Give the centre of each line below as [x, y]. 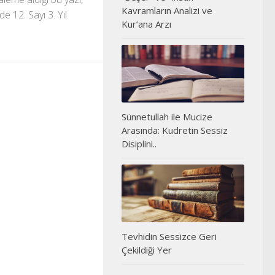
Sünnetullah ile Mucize [167, 117]
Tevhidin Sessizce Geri [169, 237]
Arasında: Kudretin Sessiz [175, 130]
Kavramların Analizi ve [167, 10]
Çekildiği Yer [147, 250]
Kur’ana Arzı [146, 24]
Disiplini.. [139, 144]
